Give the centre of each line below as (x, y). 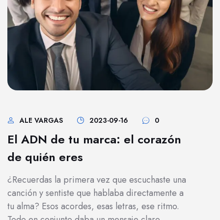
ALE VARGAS (41, 120)
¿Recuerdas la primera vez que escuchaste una (97, 180)
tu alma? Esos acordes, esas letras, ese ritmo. (93, 206)
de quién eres (45, 157)
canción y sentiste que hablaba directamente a (96, 193)
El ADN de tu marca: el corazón (94, 139)
